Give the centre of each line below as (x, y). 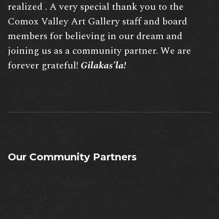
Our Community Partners (72, 157)
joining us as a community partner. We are (99, 51)
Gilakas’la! (103, 66)
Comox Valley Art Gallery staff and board (98, 22)
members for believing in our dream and (95, 36)
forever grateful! (44, 66)
